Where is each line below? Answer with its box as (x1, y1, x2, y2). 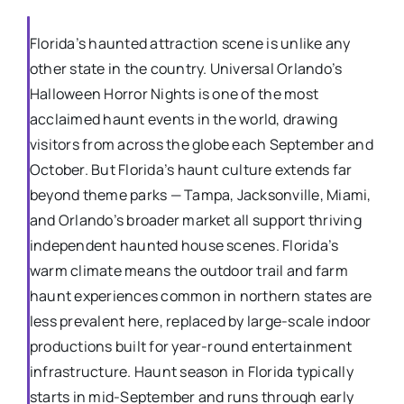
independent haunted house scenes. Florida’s (29, 235, 339, 256)
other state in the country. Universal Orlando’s (29, 59, 343, 79)
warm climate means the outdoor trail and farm (29, 261, 348, 281)
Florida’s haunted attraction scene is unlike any (29, 33, 351, 54)
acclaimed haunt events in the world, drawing (29, 109, 338, 130)
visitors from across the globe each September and (29, 134, 373, 155)
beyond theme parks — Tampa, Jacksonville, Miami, (29, 185, 372, 206)
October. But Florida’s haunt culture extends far (29, 160, 353, 180)
